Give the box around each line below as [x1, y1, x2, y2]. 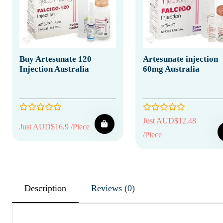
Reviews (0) [124, 183, 135, 193]
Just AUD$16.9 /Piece [19, 122, 90, 131]
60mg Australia [142, 64, 200, 74]
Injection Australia [19, 64, 89, 74]
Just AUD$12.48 [142, 116, 196, 125]
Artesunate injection [142, 54, 218, 64]
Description [24, 183, 66, 193]
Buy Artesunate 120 [19, 54, 92, 64]
